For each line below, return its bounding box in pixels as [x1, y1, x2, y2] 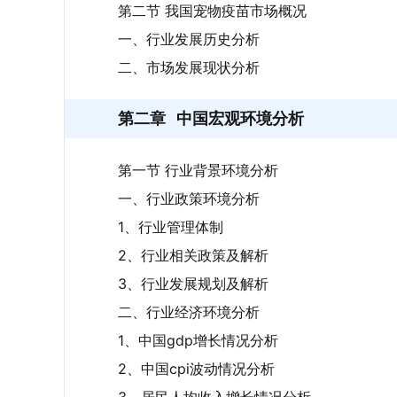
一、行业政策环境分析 [118, 190, 260, 207]
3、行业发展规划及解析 [118, 275, 269, 292]
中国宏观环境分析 [176, 109, 304, 128]
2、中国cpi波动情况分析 [118, 360, 275, 378]
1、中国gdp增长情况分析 [118, 331, 278, 349]
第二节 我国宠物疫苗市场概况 [118, 2, 307, 19]
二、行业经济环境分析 [118, 303, 260, 321]
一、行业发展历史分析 [118, 30, 260, 48]
